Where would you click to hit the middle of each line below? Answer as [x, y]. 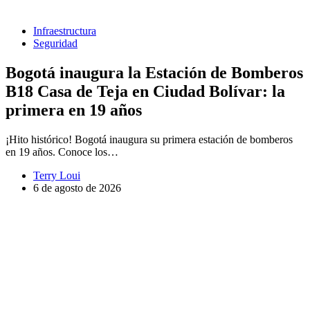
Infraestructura [65, 31]
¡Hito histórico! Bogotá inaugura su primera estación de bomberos [149, 140]
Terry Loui [57, 176]
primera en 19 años [74, 110]
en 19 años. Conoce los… [62, 152]
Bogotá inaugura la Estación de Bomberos [154, 73]
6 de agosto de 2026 [77, 188]
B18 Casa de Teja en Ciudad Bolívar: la [145, 92]
